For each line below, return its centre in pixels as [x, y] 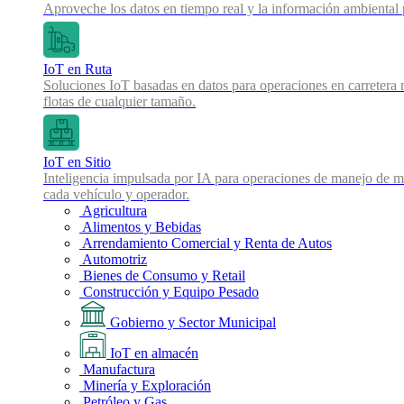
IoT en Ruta [78, 69]
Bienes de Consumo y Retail [162, 275]
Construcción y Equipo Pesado [169, 292]
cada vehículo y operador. [116, 194]
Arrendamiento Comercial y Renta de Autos [206, 243]
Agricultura [113, 211]
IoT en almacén [152, 353]
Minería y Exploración [145, 386]
